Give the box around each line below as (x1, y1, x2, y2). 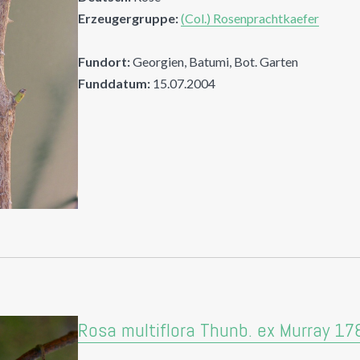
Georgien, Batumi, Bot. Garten (130, 54, 299, 69)
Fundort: (78, 54, 131, 69)
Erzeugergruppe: (78, 10, 179, 26)
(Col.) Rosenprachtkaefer (181, 10, 320, 26)
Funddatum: (78, 76, 151, 91)
